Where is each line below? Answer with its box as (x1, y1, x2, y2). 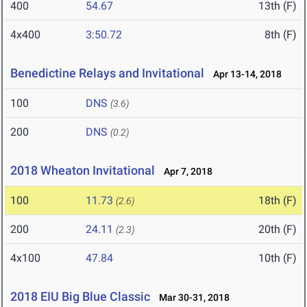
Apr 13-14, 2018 (207, 69, 282, 80)
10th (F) (258, 251, 297, 265)
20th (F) (258, 223, 297, 236)
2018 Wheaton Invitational (10, 163, 155, 178)
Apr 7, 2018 (158, 166, 212, 177)
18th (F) (258, 194, 297, 208)
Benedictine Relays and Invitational (10, 66, 204, 81)
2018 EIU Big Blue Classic (10, 289, 150, 304)
